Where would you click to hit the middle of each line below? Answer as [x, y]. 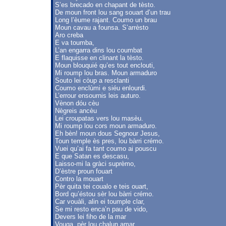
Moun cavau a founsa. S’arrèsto [102, 27]
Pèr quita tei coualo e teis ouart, [102, 186]
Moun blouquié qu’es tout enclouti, [105, 65]
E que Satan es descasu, [92, 156]
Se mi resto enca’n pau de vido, [101, 209]
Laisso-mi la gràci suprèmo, [95, 164]
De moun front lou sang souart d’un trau [113, 12]
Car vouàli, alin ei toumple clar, [100, 202]
